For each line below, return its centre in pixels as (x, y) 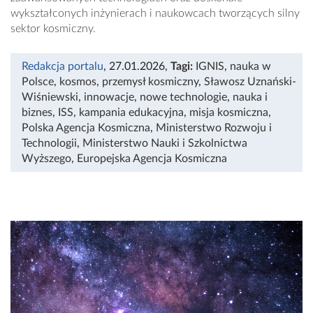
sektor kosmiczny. (56, 28)
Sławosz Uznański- (250, 81)
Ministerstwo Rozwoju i (214, 128)
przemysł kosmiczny (150, 81)
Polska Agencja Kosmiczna (86, 128)
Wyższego (46, 158)
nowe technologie (183, 97)
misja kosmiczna (229, 112)
